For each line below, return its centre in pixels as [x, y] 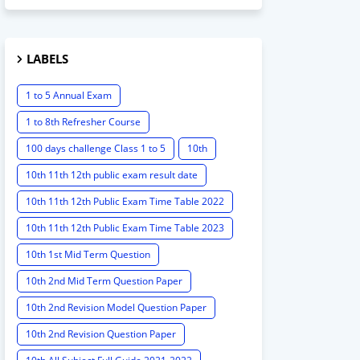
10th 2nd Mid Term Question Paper [104, 281]
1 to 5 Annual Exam [69, 96]
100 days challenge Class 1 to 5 [96, 149]
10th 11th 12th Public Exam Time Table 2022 [125, 202]
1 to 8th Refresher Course [83, 122]
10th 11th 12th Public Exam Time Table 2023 [125, 228]
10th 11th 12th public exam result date [112, 175]
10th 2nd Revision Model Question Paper [116, 308]
